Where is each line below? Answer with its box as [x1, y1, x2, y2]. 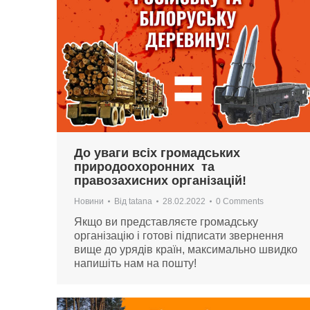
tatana [129, 196, 152, 206]
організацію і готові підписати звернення [74, 229, 284, 241]
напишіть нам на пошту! [74, 257, 197, 269]
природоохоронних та [74, 159, 215, 174]
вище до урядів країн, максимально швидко [74, 243, 298, 255]
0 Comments [216, 196, 264, 206]
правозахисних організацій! [74, 173, 246, 188]
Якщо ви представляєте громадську [74, 215, 258, 228]
